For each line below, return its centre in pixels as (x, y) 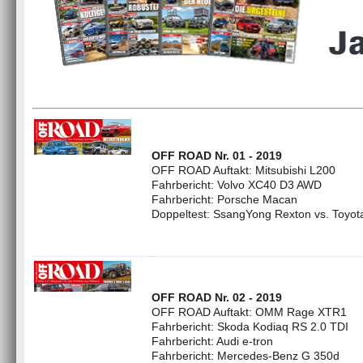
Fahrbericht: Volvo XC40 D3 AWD (237, 185)
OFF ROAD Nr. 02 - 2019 (217, 297)
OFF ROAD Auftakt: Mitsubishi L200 (243, 170)
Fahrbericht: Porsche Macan (224, 199)
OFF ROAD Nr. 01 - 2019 (217, 156)
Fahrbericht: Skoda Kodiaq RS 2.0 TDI (250, 327)
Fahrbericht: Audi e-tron (212, 341)
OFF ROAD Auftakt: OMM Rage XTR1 (249, 312)
